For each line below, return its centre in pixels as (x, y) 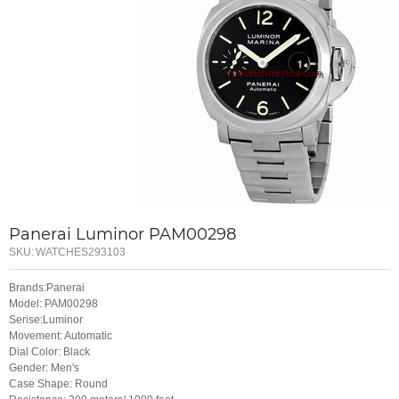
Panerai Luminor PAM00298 (122, 234)
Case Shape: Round (58, 384)
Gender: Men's (44, 368)
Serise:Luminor (46, 320)
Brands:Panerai (47, 288)
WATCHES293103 (81, 252)
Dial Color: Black (49, 352)
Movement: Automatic (61, 336)
